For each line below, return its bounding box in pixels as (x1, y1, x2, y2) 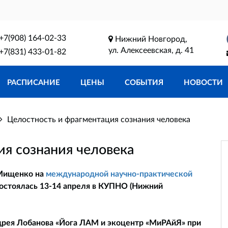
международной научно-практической (46, 168, 192, 179)
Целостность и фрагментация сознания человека (7, 114, 190, 124)
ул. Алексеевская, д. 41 (108, 45, 194, 54)
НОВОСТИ (184, 77, 223, 87)
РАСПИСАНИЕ (7, 77, 60, 87)
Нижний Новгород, (112, 34, 187, 43)
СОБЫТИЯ (125, 77, 163, 87)
